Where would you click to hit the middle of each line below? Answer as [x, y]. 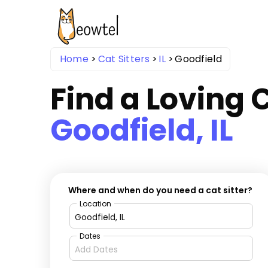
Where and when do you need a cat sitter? [161, 191]
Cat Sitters [124, 59]
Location [96, 204]
